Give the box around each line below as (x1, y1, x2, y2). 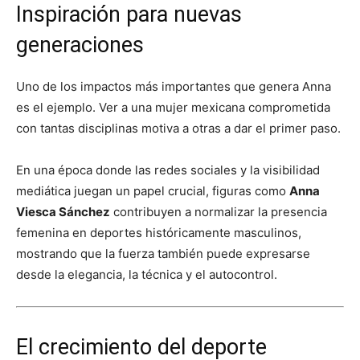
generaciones (16, 31, 144, 58)
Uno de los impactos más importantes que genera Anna (16, 78, 331, 94)
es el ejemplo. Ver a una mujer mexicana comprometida (16, 99, 330, 115)
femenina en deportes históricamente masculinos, (16, 224, 301, 240)
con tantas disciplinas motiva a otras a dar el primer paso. (16, 120, 341, 136)
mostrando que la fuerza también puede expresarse (16, 245, 310, 261)
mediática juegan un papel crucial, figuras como (16, 182, 289, 198)
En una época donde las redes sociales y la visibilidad (16, 162, 320, 178)
